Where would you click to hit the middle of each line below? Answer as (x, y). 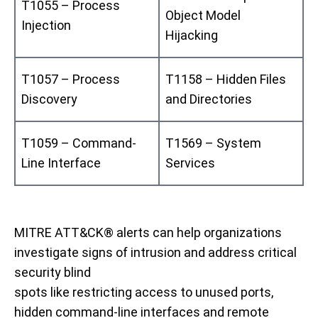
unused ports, (233, 292)
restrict (94, 292)
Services (190, 163)
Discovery (49, 99)
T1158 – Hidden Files (226, 79)
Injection (46, 25)
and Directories (209, 99)
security (38, 272)
